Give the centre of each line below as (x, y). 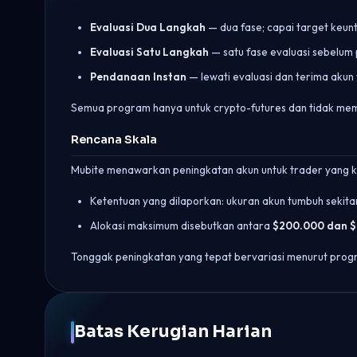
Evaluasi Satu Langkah (149, 52)
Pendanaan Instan (138, 76)
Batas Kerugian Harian (173, 331)
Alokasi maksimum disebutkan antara (181, 226)
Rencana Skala (114, 139)
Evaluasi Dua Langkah (148, 27)
